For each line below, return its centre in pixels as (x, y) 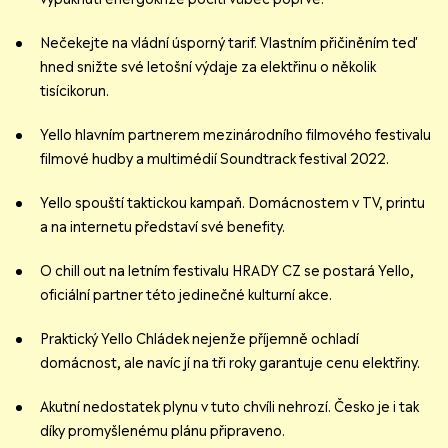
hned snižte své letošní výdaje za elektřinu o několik (208, 67)
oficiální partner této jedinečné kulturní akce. (186, 295)
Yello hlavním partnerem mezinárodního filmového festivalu (235, 135)
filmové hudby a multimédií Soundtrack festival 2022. (214, 159)
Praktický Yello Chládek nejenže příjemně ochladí (199, 339)
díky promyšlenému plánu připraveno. (162, 431)
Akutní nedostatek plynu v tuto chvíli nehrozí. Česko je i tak (229, 407)
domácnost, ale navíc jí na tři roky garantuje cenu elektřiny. (391, 363)
